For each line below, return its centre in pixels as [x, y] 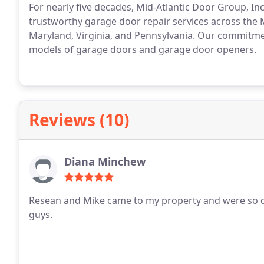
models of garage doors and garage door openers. [143, 49]
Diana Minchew [105, 161]
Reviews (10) [79, 120]
